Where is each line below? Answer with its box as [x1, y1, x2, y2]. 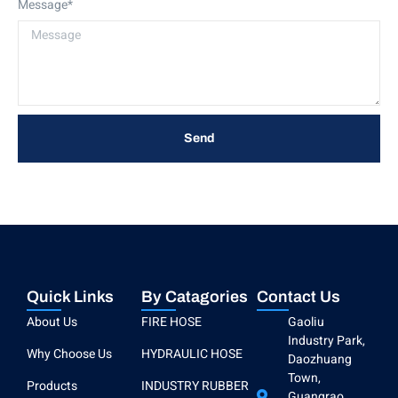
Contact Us [256, 287, 340, 306]
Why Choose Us [27, 344, 112, 363]
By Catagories [141, 287, 249, 306]
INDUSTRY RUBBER [141, 376, 250, 395]
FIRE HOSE [141, 312, 203, 331]
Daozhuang [287, 349, 352, 369]
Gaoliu [287, 312, 324, 331]
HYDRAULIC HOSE [141, 344, 243, 363]
